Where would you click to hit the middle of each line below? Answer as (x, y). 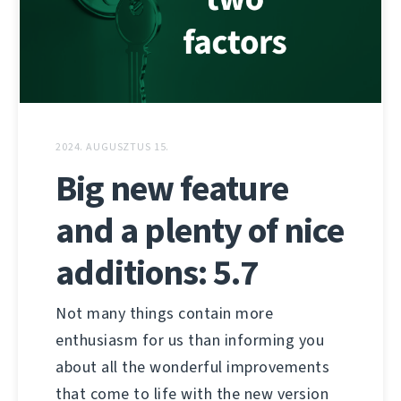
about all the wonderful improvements (192, 367)
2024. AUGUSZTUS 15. (113, 147)
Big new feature (172, 189)
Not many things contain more (164, 314)
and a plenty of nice (200, 231)
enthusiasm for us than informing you (190, 341)
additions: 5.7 (157, 273)
